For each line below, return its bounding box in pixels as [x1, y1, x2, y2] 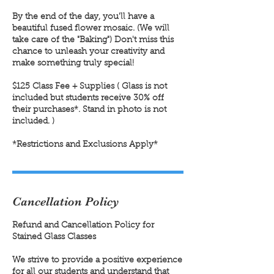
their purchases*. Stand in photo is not [12, 105, 166, 114]
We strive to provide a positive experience [12, 256, 182, 265]
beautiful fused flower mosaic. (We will [12, 24, 169, 33]
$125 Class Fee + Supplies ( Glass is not [12, 82, 167, 91]
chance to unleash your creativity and [12, 47, 165, 56]
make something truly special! [12, 59, 134, 68]
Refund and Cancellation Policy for [12, 221, 154, 230]
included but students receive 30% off [12, 94, 164, 103]
